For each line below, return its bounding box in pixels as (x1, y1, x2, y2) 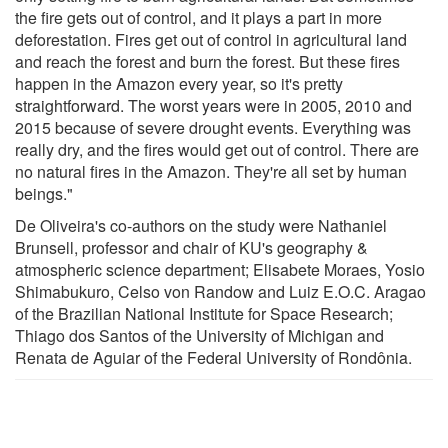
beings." (15, 181, 73, 205)
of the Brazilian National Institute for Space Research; (15, 301, 393, 325)
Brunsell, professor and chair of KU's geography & (15, 235, 368, 259)
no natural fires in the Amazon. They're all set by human (15, 159, 407, 183)
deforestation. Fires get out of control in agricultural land (15, 27, 407, 51)
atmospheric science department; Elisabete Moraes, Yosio (15, 257, 425, 281)
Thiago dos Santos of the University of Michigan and (15, 323, 384, 347)
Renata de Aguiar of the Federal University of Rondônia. (15, 345, 412, 369)
